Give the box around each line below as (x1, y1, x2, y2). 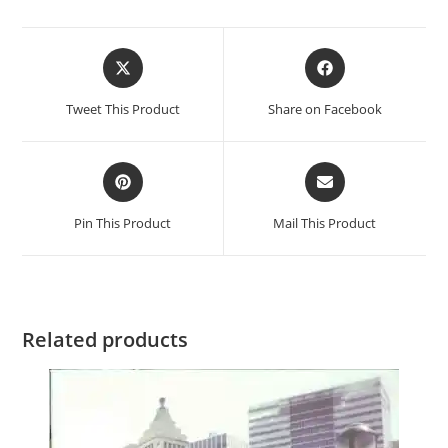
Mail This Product (273, 213, 377, 232)
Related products (22, 325, 189, 353)
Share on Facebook (267, 99, 382, 118)
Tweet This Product (65, 99, 180, 118)
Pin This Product (74, 213, 172, 232)
